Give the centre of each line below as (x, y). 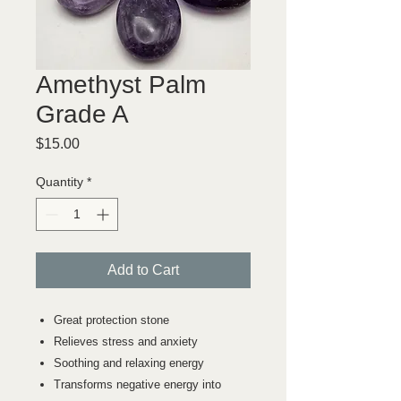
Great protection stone (111, 320)
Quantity (60, 181)
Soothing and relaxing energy (129, 363)
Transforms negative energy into (137, 384)
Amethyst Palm (121, 84)
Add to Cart (143, 269)
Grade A (82, 114)
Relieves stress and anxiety (126, 341)
